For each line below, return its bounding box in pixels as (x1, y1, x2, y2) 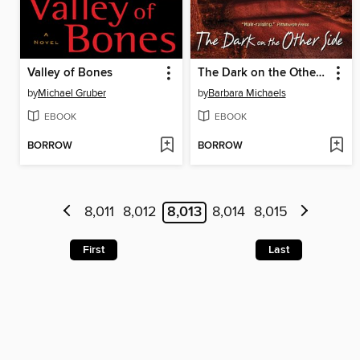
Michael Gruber (38, 86, 106, 100)
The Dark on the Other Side (315, 65, 325, 80)
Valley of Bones (27, 65, 112, 80)
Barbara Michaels (207, 86, 286, 100)
